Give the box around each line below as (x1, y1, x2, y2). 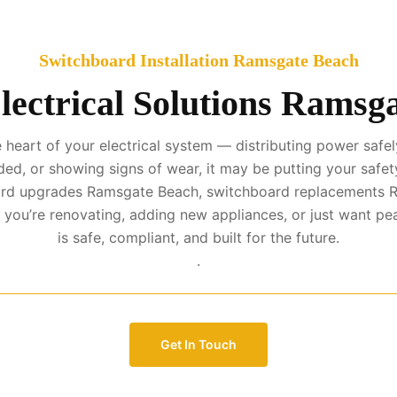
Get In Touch (160, 337, 237, 353)
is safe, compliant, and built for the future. (58, 228, 339, 246)
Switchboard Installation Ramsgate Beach (38, 50, 359, 70)
